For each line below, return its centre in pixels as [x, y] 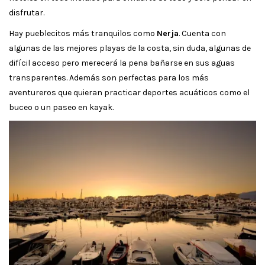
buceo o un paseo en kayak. [61, 107]
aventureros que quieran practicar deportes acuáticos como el [129, 92]
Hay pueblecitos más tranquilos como [83, 33]
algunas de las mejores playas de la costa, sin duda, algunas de [130, 48]
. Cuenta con [202, 33]
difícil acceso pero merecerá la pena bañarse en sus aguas [122, 63]
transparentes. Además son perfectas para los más [109, 77]
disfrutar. [27, 12]
